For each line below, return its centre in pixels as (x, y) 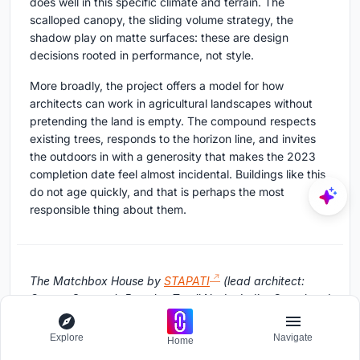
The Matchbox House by (97, 280)
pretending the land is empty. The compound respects (173, 121)
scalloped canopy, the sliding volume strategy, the (162, 20)
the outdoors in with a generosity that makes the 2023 (173, 157)
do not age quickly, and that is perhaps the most (157, 192)
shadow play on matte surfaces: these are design (159, 38)
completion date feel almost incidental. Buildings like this (178, 174)
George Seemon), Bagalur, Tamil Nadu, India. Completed (180, 298)
